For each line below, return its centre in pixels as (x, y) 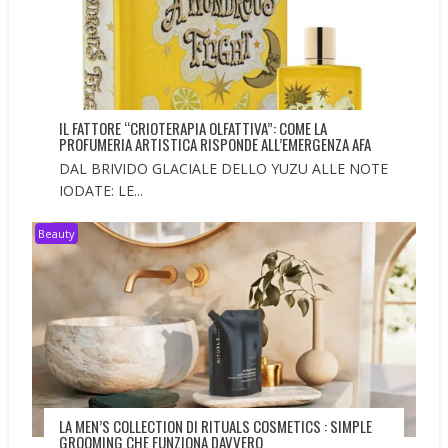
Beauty (57, 234)
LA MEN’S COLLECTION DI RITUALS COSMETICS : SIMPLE (216, 425)
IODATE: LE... (101, 191)
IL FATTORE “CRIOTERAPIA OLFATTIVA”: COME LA (193, 128)
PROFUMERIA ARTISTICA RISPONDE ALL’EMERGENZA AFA (215, 144)
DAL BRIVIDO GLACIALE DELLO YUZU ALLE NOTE (224, 169)
